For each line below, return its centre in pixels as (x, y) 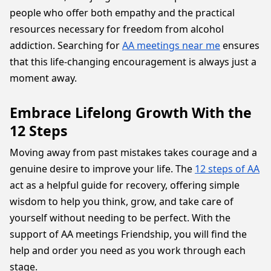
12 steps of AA (227, 169)
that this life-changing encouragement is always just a (133, 62)
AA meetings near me (171, 45)
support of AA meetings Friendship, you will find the (128, 234)
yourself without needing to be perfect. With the (120, 218)
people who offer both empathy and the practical (122, 13)
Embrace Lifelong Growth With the (131, 113)
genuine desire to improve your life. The (102, 169)
